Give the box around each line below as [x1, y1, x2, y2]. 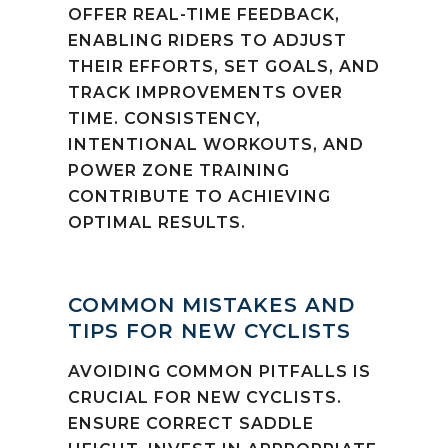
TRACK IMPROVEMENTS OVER [68, 82, 343, 102]
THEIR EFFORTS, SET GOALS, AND [68, 56, 380, 76]
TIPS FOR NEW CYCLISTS [68, 318, 351, 343]
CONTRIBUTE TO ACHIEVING [68, 186, 331, 206]
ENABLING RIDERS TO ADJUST [68, 30, 347, 50]
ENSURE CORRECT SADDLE [68, 413, 314, 433]
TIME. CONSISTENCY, [68, 108, 261, 128]
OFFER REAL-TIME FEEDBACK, [68, 4, 340, 24]
